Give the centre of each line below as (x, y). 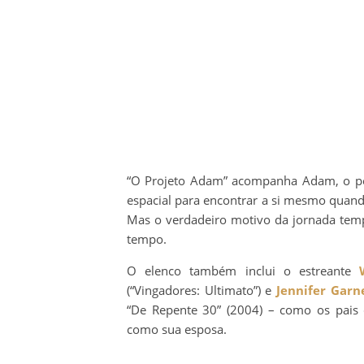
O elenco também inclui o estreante (243, 270)
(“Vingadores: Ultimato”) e (202, 290)
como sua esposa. (177, 329)
